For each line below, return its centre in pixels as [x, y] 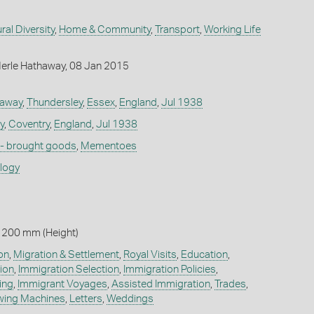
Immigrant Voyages [62, 284]
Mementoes [108, 146]
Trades [230, 284]
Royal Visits [150, 254]
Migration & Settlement [66, 254]
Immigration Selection [68, 269]
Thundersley [54, 102]
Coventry [29, 124]
